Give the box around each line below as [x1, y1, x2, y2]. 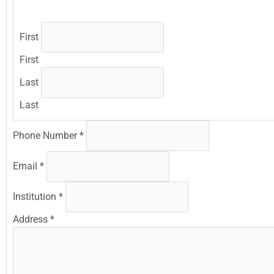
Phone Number [13, 130, 80, 142]
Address [13, 213, 50, 226]
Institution [13, 191, 59, 203]
